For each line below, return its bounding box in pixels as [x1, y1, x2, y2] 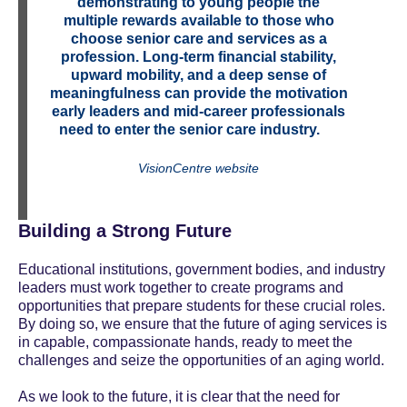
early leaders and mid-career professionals [52, 104, 346, 120]
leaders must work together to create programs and [18, 280, 343, 296]
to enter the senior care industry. [97, 122, 339, 138]
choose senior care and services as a [70, 31, 327, 47]
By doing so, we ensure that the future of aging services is [18, 316, 387, 333]
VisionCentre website [138, 161, 260, 176]
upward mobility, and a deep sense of [71, 67, 327, 84]
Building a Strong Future [18, 221, 232, 242]
